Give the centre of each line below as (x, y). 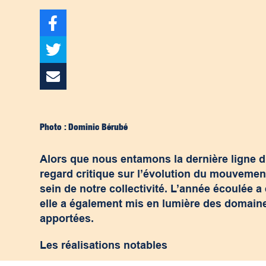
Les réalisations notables (104, 246)
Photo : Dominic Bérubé (84, 127)
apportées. (67, 219)
